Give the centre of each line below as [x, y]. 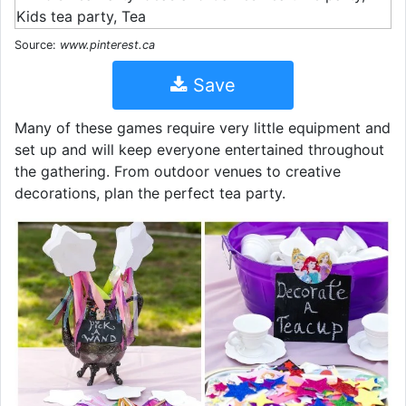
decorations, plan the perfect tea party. [150, 193]
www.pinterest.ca [107, 44]
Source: [37, 44]
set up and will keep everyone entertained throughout [199, 149]
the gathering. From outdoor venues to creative [178, 171]
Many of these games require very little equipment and [203, 127]
